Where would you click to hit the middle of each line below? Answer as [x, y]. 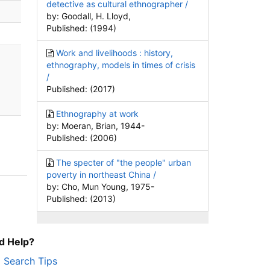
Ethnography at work [97, 114]
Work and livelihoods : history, [115, 53]
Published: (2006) [82, 138]
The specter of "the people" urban [124, 162]
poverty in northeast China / [101, 174]
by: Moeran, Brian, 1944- [96, 126]
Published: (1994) [81, 28]
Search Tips [30, 261]
